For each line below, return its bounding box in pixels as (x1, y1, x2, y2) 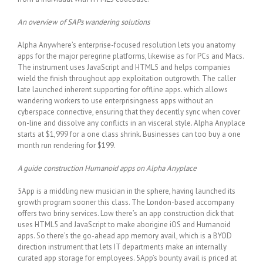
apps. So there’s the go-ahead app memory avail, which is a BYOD (18, 230, 232, 241)
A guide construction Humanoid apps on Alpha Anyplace (18, 163, 197, 173)
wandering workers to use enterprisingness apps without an (18, 95, 213, 106)
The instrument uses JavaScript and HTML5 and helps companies (18, 62, 231, 72)
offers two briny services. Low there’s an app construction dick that (18, 208, 234, 218)
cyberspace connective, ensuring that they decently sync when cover (18, 106, 240, 117)
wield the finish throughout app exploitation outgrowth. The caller (18, 73, 236, 83)
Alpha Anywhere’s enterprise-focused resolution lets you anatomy (18, 39, 235, 50)
